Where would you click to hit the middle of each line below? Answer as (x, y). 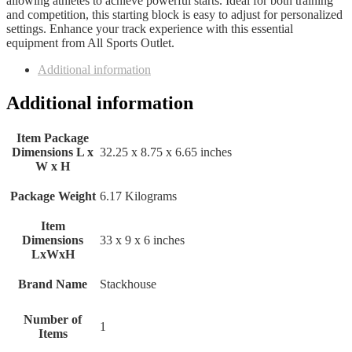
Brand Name (53, 284)
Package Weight (53, 196)
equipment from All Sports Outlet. (90, 42)
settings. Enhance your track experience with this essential (150, 28)
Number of (53, 320)
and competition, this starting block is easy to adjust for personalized (174, 14)
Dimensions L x (53, 152)
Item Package (53, 138)
